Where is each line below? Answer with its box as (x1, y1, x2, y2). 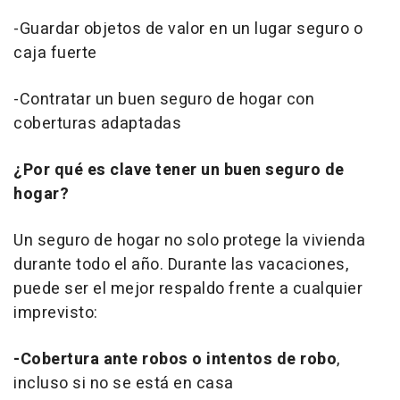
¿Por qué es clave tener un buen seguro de (13, 158, 345, 183)
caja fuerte (13, 41, 97, 66)
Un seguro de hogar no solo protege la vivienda (13, 229, 365, 254)
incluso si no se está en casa (13, 371, 234, 396)
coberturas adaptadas (13, 112, 181, 137)
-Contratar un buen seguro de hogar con (13, 87, 314, 112)
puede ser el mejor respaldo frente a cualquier (13, 277, 362, 302)
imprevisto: (13, 301, 98, 326)
